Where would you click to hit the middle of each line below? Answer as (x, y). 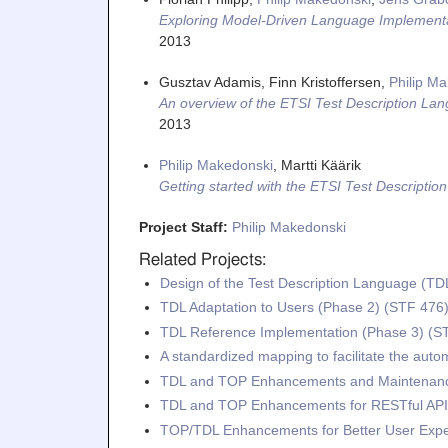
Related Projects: (202, 259)
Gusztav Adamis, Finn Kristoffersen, (273, 81)
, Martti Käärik (316, 164)
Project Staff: (185, 226)
